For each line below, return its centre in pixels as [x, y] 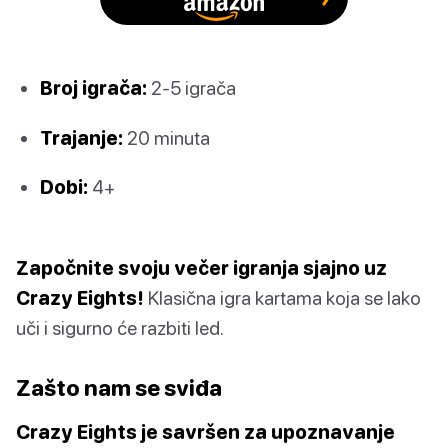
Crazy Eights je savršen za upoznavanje [205, 431]
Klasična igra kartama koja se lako [282, 297]
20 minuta [166, 137]
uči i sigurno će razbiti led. [120, 327]
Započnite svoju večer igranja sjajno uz [201, 267]
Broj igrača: [93, 88]
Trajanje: [81, 137]
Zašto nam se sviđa [119, 387]
